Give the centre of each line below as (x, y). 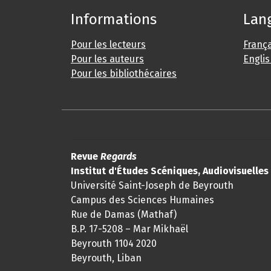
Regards (117, 156)
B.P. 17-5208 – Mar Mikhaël (129, 229)
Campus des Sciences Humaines (142, 200)
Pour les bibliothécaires (124, 73)
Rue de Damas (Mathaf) (124, 214)
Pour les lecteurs (108, 44)
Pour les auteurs (107, 59)
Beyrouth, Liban (106, 258)
